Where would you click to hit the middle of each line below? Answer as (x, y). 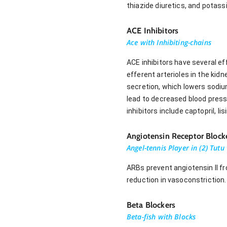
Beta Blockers (151, 205)
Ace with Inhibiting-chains (169, 42)
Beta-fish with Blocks (161, 216)
